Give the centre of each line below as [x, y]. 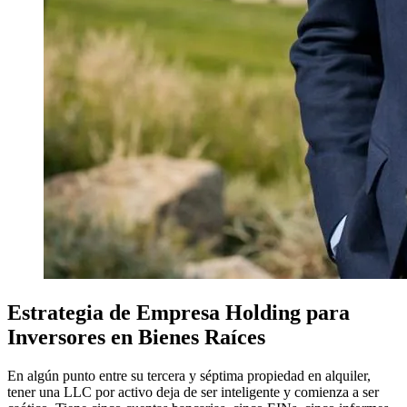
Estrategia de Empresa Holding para [179, 312]
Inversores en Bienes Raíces [136, 337]
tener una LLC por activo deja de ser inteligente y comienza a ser [193, 392]
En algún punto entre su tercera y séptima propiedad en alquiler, [189, 375]
